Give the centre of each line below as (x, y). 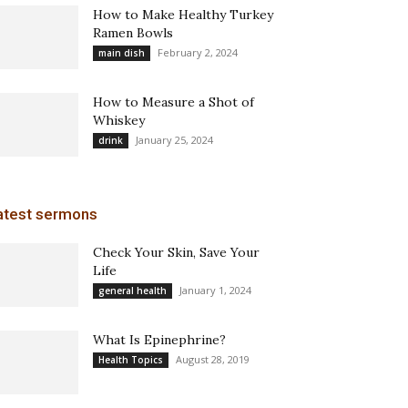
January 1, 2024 (215, 290)
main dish (122, 53)
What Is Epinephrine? (159, 340)
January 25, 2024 (174, 140)
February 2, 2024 (198, 52)
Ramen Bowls (133, 33)
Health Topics (131, 360)
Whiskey (119, 120)
